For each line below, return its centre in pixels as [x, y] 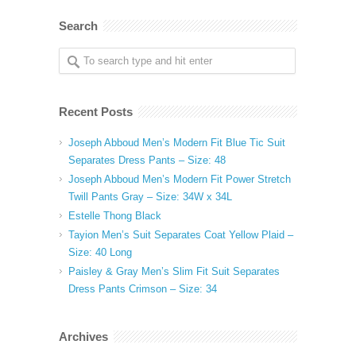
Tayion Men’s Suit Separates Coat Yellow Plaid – [181, 234]
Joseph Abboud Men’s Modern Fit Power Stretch [180, 179]
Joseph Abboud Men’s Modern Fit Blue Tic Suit [177, 142]
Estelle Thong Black [115, 215]
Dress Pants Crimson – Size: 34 [143, 288]
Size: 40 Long [100, 252]
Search [78, 25]
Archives [83, 336]
